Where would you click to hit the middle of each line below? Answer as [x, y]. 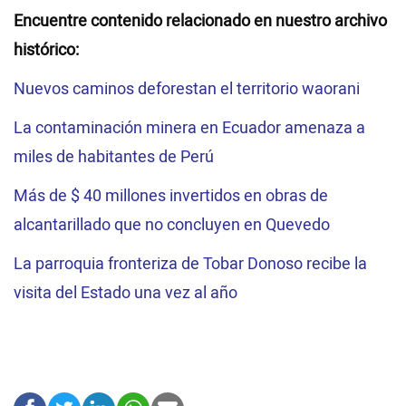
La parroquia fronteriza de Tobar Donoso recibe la [190, 265]
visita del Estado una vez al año [126, 294]
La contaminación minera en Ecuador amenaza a [189, 129]
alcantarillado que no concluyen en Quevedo [172, 226]
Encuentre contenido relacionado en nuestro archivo [200, 22]
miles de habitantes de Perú [114, 158]
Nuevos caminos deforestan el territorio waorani [187, 90]
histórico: [46, 51]
